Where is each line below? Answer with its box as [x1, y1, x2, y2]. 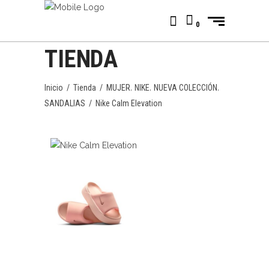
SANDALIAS [44, 98, 85, 108]
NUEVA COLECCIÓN [154, 83, 217, 93]
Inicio [44, 83, 63, 93]
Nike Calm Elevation [95, 98, 162, 108]
